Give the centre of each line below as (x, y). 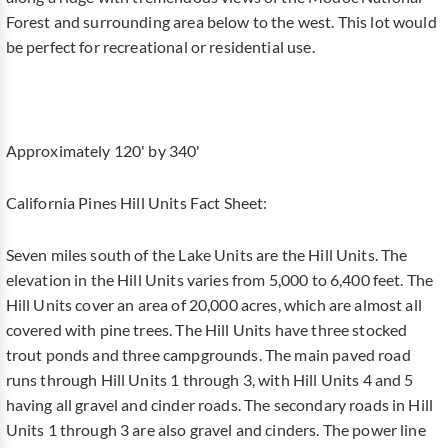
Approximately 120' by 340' (103, 151)
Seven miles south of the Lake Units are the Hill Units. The (206, 255)
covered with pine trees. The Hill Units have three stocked (206, 330)
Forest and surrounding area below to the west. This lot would (221, 22)
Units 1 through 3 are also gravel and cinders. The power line (215, 430)
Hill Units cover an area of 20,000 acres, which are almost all (213, 305)
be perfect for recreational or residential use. (160, 47)
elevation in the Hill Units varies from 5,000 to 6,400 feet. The (219, 280)
